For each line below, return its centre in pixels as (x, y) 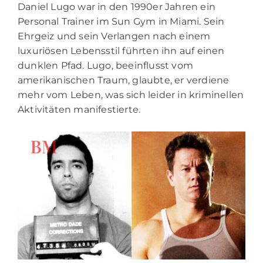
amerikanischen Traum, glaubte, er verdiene (124, 80)
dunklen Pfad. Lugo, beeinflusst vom (105, 65)
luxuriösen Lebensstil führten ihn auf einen (121, 50)
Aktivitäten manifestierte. (79, 109)
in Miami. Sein (190, 21)
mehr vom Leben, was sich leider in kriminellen (131, 95)
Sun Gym (134, 21)
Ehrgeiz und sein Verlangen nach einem (114, 36)
